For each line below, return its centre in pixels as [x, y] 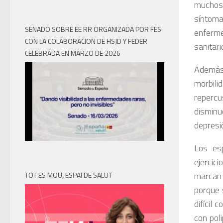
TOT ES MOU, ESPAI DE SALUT [68, 175]
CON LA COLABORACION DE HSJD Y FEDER [86, 41]
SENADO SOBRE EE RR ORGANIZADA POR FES [93, 29]
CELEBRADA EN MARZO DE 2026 [73, 53]
